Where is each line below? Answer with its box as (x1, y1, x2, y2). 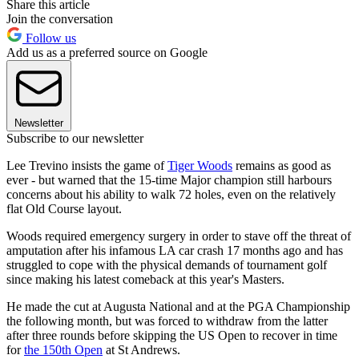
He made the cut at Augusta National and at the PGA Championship (6, 300, 350, 314)
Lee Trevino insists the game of (6, 159, 167, 173)
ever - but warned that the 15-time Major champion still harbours (6, 173, 332, 188)
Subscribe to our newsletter (6, 131, 143, 146)
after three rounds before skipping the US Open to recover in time (6, 329, 337, 343)
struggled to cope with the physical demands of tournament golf (6, 258, 327, 272)
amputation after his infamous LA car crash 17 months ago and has (6, 244, 343, 258)
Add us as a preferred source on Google (6, 46, 208, 60)
